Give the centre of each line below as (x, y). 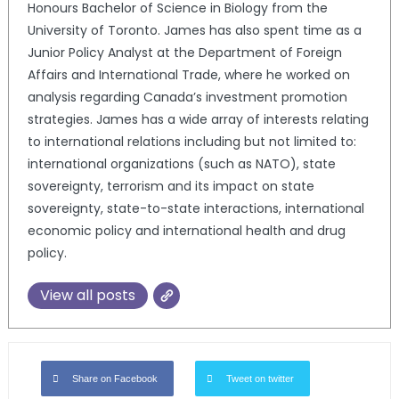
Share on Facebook (114, 378)
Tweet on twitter (260, 378)
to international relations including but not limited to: (191, 141)
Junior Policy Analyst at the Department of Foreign (184, 52)
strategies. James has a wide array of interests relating (198, 119)
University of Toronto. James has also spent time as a (194, 30)
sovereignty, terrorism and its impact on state (171, 186)
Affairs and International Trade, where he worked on (188, 74)
